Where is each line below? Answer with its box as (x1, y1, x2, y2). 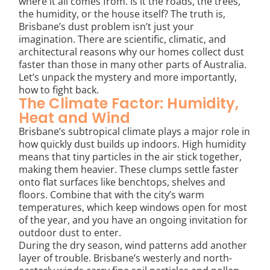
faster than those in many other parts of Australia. (19, 57, 247, 71)
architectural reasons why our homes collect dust (19, 45, 245, 58)
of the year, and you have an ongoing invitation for (19, 213, 248, 227)
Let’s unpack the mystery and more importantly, (19, 70, 237, 84)
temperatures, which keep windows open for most (19, 200, 248, 214)
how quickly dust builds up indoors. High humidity (19, 137, 246, 151)
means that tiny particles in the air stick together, (19, 149, 242, 163)
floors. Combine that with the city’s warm (19, 187, 205, 201)
